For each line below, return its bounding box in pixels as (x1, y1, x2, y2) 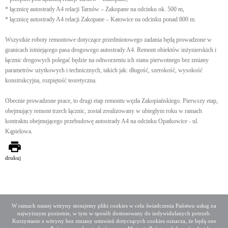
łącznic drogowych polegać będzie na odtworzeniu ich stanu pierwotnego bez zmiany (5, 56, 209, 64)
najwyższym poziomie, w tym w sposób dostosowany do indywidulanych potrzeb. (17, 210, 211, 216)
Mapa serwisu (99, 213, 133, 220)
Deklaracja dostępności (13, 213, 68, 220)
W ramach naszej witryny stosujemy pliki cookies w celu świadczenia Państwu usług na (12, 203, 216, 209)
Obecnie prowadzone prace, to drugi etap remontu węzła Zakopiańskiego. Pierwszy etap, (5, 97, 218, 104)
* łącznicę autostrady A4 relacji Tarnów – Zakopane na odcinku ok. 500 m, (5, 6, 184, 13)
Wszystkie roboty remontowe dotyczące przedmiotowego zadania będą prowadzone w (5, 36, 212, 43)
